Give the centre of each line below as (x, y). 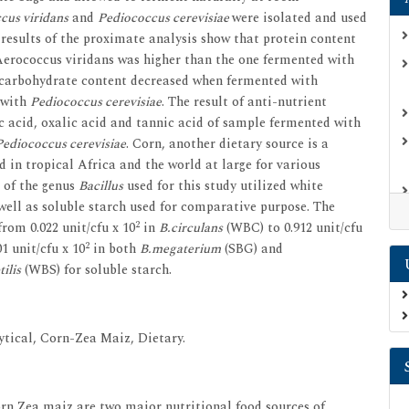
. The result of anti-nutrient (244, 102)
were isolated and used (299, 18)
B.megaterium (180, 249)
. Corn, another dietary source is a (227, 144)
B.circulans (191, 228)
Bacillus (101, 186)
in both (115, 249)
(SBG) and (252, 249)
